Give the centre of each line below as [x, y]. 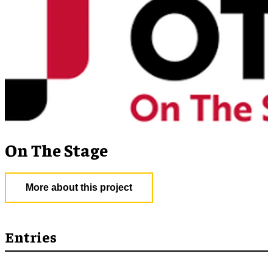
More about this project [79, 188]
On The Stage [56, 150]
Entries [31, 237]
